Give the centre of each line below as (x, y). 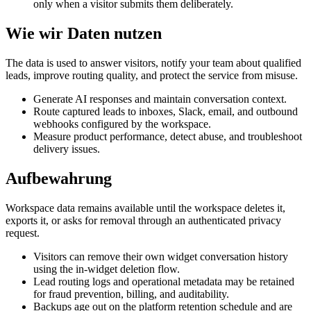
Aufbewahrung (59, 179)
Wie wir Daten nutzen (84, 34)
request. (23, 233)
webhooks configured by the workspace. (122, 124)
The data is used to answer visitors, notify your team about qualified (153, 63)
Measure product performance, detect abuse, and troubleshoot (168, 137)
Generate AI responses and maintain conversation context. (160, 99)
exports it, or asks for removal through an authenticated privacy (143, 221)
